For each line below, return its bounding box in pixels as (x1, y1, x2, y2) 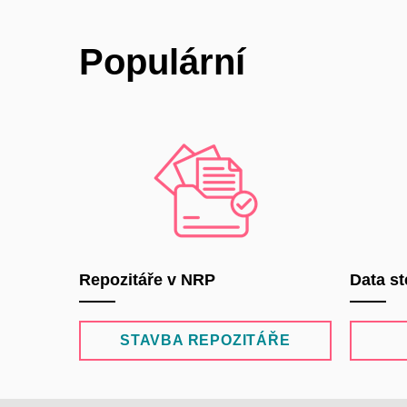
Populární (79, 42, 245, 83)
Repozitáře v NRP (79, 270, 215, 289)
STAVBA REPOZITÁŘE (119, 332, 291, 348)
